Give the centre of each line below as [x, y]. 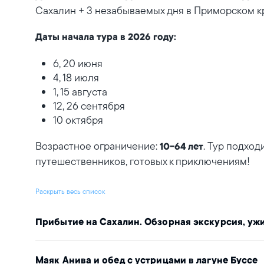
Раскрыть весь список [70, 191]
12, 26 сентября [89, 106]
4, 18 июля [76, 77]
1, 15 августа [80, 92]
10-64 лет [181, 147]
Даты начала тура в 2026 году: [106, 38]
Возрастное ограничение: [98, 146]
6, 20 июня [78, 63]
